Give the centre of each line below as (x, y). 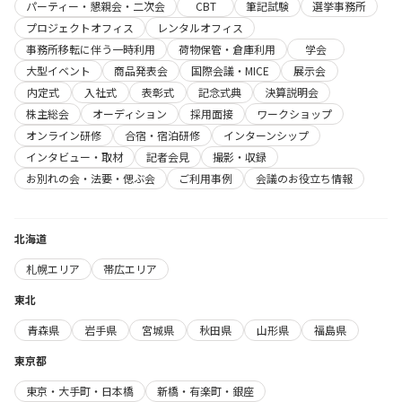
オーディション (130, 113)
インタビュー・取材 (74, 156)
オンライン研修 (64, 135)
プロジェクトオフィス (80, 27)
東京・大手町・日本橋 (80, 390)
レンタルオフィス (200, 27)
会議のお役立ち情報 (304, 178)
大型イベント (58, 70)
